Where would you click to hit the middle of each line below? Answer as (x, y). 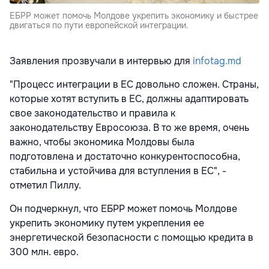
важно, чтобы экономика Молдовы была (102, 142)
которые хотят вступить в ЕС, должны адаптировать (129, 99)
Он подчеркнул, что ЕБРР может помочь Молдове (123, 209)
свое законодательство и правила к (92, 113)
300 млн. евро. (45, 252)
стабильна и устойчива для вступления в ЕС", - (118, 171)
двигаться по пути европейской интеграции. (99, 26)
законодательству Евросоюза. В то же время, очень (129, 128)
